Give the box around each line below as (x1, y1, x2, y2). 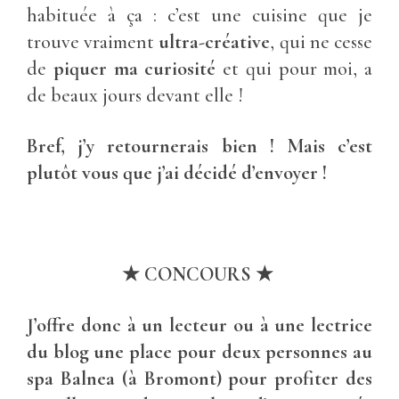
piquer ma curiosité (53, 56, 223, 80)
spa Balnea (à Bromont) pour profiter (27, 366, 346, 390)
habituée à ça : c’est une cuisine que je (27, 3, 372, 27)
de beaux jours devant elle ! (27, 83, 243, 107)
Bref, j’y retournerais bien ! (27, 134, 274, 158)
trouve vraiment (27, 29, 159, 53)
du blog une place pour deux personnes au (27, 339, 372, 363)
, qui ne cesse (270, 29, 373, 53)
